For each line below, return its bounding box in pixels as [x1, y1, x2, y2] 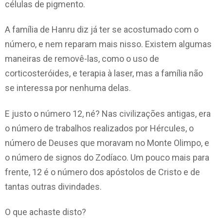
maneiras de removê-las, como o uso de [5, 54, 159, 64]
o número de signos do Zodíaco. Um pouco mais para [5, 152, 209, 163]
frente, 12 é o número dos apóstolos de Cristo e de [5, 166, 200, 177]
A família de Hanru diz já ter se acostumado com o [5, 24, 199, 35]
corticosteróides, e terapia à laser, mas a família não [5, 68, 203, 79]
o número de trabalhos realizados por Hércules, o [5, 123, 194, 133]
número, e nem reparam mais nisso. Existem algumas [5, 39, 212, 50]
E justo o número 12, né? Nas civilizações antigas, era [5, 108, 211, 119]
